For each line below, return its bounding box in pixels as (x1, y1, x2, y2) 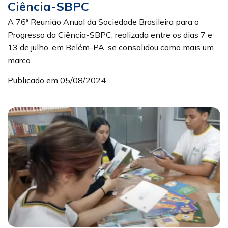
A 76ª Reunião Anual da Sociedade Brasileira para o (8, 16, 199, 27)
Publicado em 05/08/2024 (8, 75, 106, 85)
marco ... (8, 54, 37, 65)
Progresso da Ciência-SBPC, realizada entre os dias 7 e (8, 29, 212, 40)
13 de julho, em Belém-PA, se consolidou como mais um (8, 42, 214, 52)
